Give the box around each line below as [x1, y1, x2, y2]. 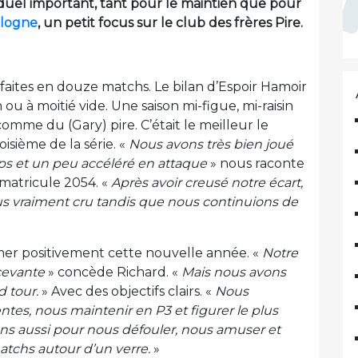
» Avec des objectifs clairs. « [38, 284, 215, 300]
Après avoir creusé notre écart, [111, 175, 303, 191]
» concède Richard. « [45, 265, 181, 280]
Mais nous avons [181, 265, 286, 280]
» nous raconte [207, 156, 304, 172]
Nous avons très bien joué [129, 137, 293, 153]
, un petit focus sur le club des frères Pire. [38, 15, 303, 31]
